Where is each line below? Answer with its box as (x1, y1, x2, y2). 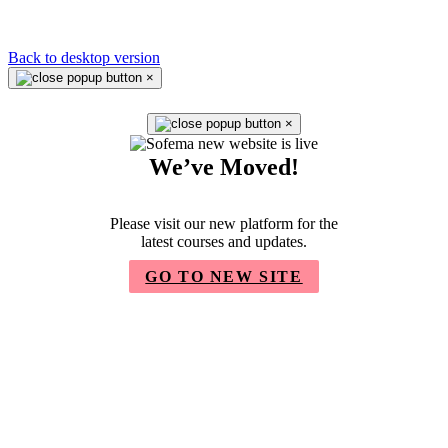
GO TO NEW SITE (145, 267, 303, 285)
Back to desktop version (8, 48, 160, 66)
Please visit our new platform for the (110, 214, 338, 232)
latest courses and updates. (141, 232, 307, 250)
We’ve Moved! (149, 153, 299, 180)
